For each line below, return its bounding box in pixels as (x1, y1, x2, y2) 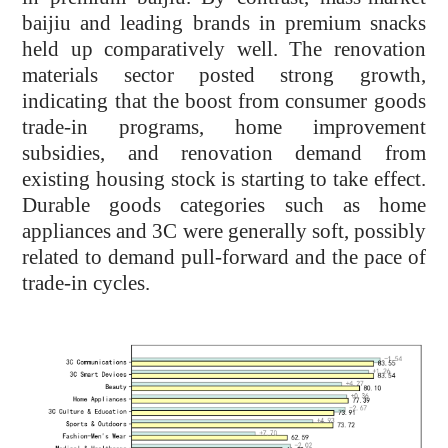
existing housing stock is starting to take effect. (22, 167, 426, 192)
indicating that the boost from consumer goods (22, 89, 426, 114)
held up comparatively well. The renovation (22, 37, 426, 62)
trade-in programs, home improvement (22, 115, 426, 140)
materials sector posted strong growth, (22, 63, 426, 88)
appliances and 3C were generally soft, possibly (22, 219, 426, 244)
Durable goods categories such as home (22, 193, 426, 218)
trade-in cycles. (22, 271, 151, 296)
